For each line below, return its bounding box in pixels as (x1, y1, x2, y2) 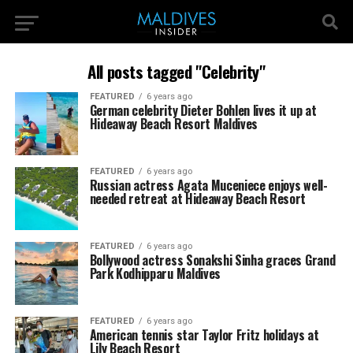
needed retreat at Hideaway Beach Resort (89, 189, 307, 208)
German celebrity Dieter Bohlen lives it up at (89, 101, 317, 120)
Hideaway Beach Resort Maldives (89, 114, 258, 133)
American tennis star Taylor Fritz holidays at (89, 325, 319, 344)
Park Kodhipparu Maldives (89, 264, 221, 283)
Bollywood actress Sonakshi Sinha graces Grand (89, 251, 336, 269)
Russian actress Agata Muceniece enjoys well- (89, 176, 328, 195)
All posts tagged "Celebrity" (87, 59, 266, 84)
